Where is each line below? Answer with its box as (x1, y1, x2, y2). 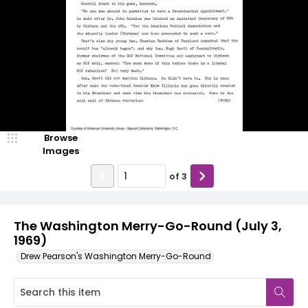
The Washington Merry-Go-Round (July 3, (14, 217, 282, 234)
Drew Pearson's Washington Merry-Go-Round (21, 250, 211, 262)
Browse (43, 131, 78, 144)
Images (42, 144, 79, 157)
